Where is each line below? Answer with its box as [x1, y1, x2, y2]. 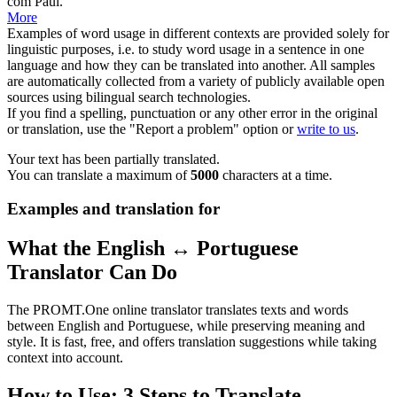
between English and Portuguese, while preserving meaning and [7, 318, 365, 334]
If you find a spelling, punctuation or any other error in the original [7, 105, 378, 121]
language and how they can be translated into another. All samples [7, 57, 375, 73]
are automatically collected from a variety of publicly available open [7, 73, 385, 89]
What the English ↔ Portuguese [7, 237, 299, 261]
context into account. [7, 350, 123, 366]
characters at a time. [219, 167, 332, 183]
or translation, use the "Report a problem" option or [7, 121, 297, 136]
